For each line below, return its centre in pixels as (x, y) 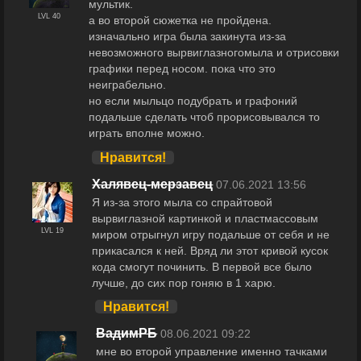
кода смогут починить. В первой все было (202, 266)
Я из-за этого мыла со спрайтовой (183, 202)
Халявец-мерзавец (153, 184)
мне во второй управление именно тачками (212, 352)
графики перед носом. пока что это (182, 68)
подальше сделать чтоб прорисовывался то (204, 116)
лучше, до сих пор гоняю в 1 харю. (184, 282)
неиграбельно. (127, 84)
